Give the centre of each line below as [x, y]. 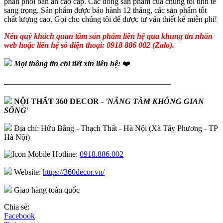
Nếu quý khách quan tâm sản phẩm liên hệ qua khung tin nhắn [108, 36]
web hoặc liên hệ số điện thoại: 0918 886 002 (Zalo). [89, 45]
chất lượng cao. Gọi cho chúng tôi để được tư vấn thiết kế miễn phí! [111, 19]
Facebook [19, 216]
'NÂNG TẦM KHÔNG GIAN [155, 101]
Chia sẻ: [17, 207]
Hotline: [65, 154]
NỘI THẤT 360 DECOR [56, 101]
